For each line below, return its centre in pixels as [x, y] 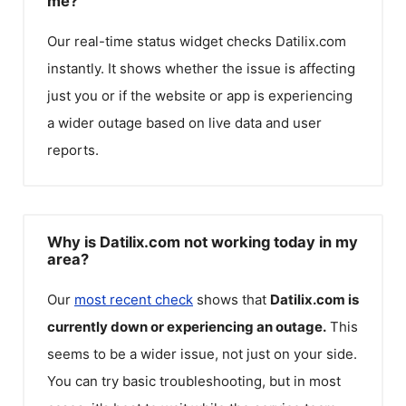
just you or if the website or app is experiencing [200, 96]
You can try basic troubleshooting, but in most [194, 381]
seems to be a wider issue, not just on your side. [202, 353]
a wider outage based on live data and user [184, 123]
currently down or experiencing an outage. [187, 326]
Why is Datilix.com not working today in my [203, 242]
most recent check [134, 299]
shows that [232, 299]
